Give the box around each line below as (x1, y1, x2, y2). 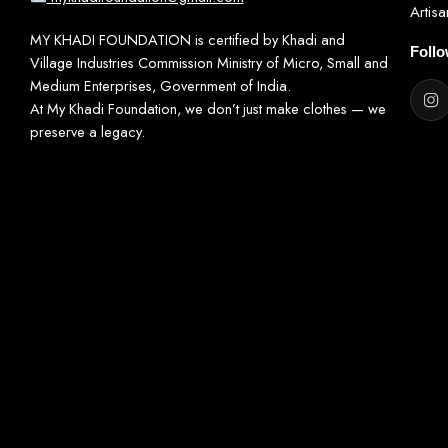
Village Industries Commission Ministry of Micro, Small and (30, 52, 388, 74)
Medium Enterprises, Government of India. (30, 75, 291, 97)
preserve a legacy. (30, 121, 145, 143)
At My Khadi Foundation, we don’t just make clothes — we (30, 98, 386, 120)
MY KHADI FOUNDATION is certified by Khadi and (30, 29, 345, 51)
